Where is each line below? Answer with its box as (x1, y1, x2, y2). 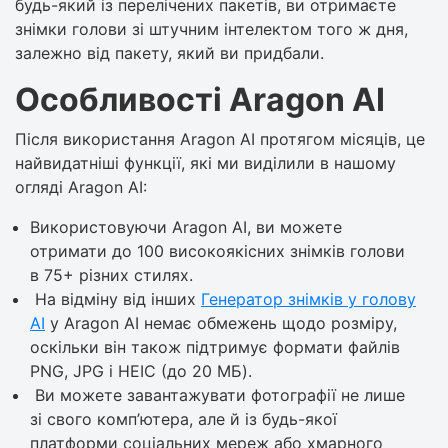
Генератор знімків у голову (201, 288, 416, 309)
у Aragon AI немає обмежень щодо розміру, (45, 312, 397, 333)
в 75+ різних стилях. (30, 264, 193, 285)
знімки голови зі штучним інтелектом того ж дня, (15, 18, 408, 39)
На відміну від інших (30, 288, 201, 309)
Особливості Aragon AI (15, 79, 385, 119)
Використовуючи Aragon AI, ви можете (30, 216, 342, 237)
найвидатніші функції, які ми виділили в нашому (15, 152, 396, 173)
